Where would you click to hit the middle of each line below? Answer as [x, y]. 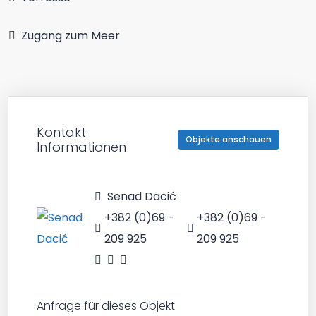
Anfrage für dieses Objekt [106, 306]
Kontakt [61, 132]
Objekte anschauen [229, 139]
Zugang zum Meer [71, 36]
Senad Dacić [141, 196]
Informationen [81, 147]
